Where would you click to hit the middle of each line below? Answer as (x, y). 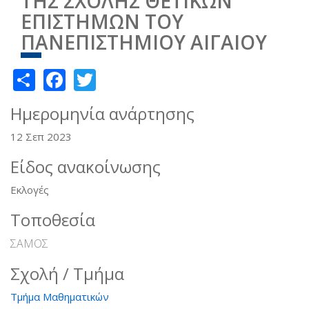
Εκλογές (30, 189)
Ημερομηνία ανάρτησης (102, 113)
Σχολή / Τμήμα (67, 273)
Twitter (133, 77)
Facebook (114, 77)
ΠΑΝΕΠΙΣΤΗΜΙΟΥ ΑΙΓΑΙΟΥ (144, 42)
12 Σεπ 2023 (41, 136)
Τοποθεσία (53, 219)
